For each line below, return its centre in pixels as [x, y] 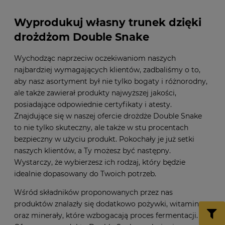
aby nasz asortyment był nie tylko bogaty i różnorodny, [111, 82]
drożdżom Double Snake [82, 37]
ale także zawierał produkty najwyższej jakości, [95, 93]
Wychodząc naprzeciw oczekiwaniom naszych [95, 59]
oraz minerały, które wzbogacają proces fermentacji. [106, 216]
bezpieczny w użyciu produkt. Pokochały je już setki [104, 139]
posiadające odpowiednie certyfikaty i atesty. [93, 105]
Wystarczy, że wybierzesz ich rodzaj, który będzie [100, 162]
